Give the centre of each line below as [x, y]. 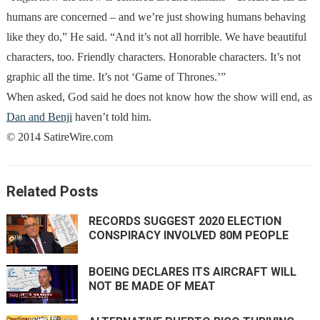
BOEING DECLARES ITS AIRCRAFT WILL [192, 271]
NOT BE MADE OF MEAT [152, 286]
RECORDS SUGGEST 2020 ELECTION [185, 221]
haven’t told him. [111, 117]
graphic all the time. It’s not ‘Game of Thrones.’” [116, 77]
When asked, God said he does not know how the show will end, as [159, 97]
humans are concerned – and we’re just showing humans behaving [156, 17]
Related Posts [52, 192]
